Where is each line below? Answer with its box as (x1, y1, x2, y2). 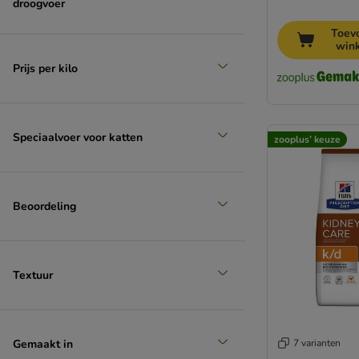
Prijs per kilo (13, 60, 78, 76)
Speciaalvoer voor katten (13, 129, 143, 145)
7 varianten (293, 337, 341, 350)
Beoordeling (13, 198, 76, 214)
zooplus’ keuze (274, 132, 341, 146)
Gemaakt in (13, 336, 73, 352)
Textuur (13, 267, 53, 283)
